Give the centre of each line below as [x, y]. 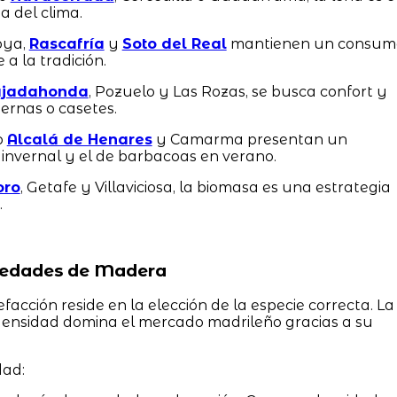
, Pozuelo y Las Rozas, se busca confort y [237, 91]
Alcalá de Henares [79, 139]
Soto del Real [174, 43]
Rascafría [66, 43]
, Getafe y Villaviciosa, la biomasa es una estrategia [205, 187]
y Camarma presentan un [249, 139]
